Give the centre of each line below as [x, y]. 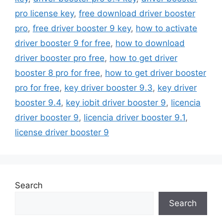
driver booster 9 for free [63, 43]
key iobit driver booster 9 [116, 103]
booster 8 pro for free [57, 73]
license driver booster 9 [62, 133]
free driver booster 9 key [82, 28]
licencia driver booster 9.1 [135, 118]
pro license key [44, 14]
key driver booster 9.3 [109, 88]
